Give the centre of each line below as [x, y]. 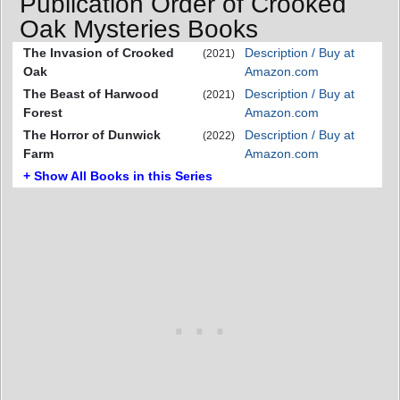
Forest [43, 112]
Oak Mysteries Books [139, 29]
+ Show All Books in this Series [118, 176]
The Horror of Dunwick [92, 135]
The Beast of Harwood [91, 94]
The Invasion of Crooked [99, 53]
